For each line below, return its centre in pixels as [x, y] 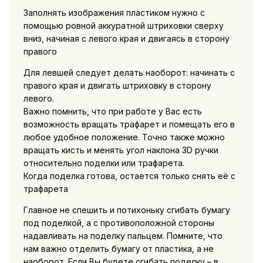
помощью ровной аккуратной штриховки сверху [123, 25]
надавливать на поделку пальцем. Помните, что [123, 235]
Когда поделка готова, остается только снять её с [129, 176]
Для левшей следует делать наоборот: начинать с [129, 72]
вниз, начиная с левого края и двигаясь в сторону [126, 38]
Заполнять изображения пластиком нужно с [114, 12]
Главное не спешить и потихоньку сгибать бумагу [127, 210]
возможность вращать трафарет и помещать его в [129, 124]
